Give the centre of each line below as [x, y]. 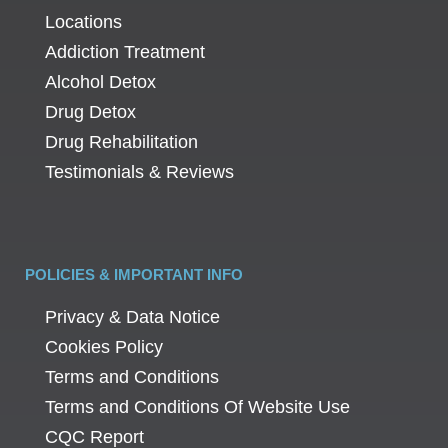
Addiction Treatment [125, 52]
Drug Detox [90, 112]
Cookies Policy [104, 347]
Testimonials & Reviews [139, 172]
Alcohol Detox [100, 82]
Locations [83, 22]
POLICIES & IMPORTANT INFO [134, 275]
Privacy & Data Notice [132, 317]
